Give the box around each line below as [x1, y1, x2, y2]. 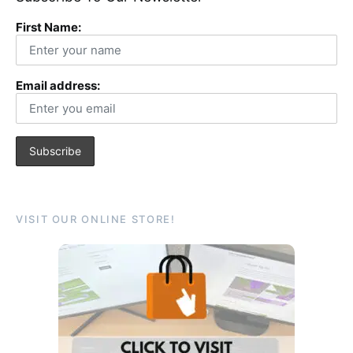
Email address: [16, 77, 100, 93]
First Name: [16, 19, 81, 35]
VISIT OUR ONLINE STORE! [16, 212, 176, 225]
